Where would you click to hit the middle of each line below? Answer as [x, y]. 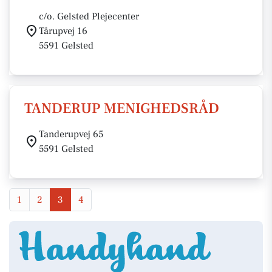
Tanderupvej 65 [71, 134]
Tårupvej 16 [63, 31]
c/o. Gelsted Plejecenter [89, 16]
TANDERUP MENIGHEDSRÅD [122, 108]
